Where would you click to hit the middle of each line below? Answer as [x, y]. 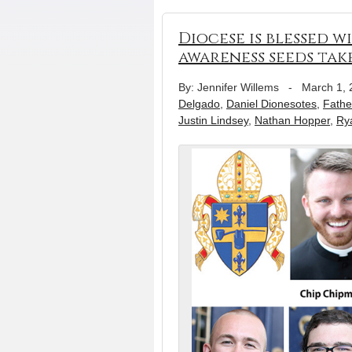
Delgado [199, 104]
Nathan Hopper [292, 120]
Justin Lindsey [213, 120]
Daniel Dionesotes [271, 104]
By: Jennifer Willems [229, 87]
